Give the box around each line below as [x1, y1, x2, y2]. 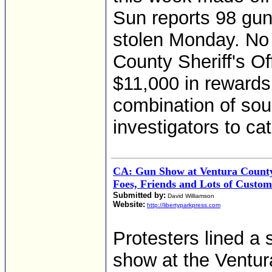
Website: [113, 200, 145, 209]
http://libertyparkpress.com [147, 202, 220, 208]
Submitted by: [113, 191, 166, 200]
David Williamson [166, 192, 214, 199]
